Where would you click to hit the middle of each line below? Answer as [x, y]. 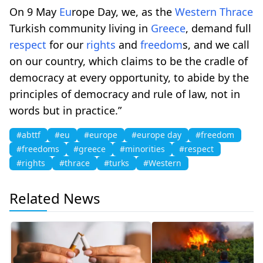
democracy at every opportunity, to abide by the [129, 77]
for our [66, 44]
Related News [55, 198]
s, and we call [216, 44]
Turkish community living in [80, 28]
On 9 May [34, 11]
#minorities [142, 149]
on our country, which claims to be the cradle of [129, 61]
